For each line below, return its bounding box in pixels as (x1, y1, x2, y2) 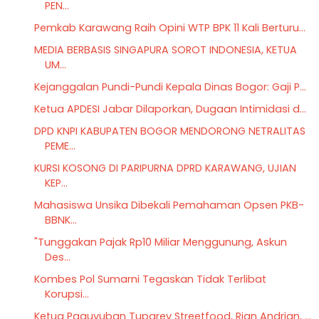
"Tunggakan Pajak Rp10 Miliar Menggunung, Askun (33, 234, 287, 249)
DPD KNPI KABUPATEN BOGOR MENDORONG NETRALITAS (33, 123, 305, 138)
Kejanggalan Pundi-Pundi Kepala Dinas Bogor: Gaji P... (33, 79, 306, 94)
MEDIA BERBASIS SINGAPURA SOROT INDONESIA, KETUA (33, 42, 297, 57)
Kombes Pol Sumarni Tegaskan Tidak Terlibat (33, 271, 266, 286)
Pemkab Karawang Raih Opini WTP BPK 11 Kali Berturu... (33, 20, 305, 35)
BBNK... (44, 212, 77, 227)
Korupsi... (44, 286, 89, 301)
